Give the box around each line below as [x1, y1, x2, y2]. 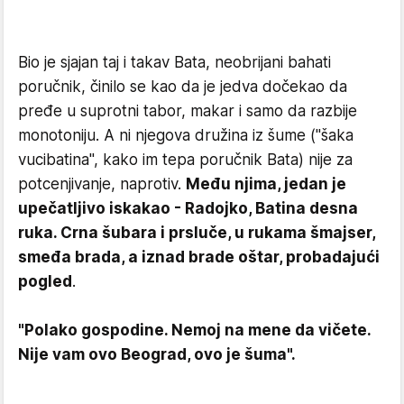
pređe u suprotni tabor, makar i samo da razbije [18, 102, 357, 120]
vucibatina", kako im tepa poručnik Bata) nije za [18, 151, 353, 169]
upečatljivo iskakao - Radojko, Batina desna [18, 199, 358, 217]
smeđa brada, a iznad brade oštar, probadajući [18, 248, 380, 266]
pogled [18, 272, 72, 290]
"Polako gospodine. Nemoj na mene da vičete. [18, 321, 371, 339]
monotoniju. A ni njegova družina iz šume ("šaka [18, 126, 353, 144]
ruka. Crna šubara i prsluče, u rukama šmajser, [18, 224, 375, 242]
